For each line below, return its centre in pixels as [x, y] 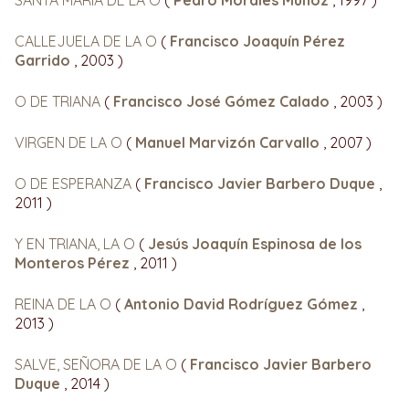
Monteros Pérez [74, 262]
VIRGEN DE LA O [70, 142]
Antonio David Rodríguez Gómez [243, 304]
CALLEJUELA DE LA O [88, 41]
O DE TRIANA [59, 101]
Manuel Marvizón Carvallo [229, 142]
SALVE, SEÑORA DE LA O [98, 364]
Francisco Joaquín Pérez [257, 41]
